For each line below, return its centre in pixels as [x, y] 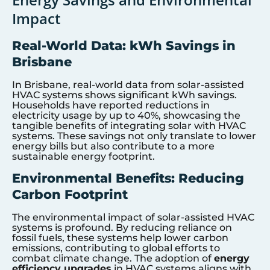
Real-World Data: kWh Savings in [124, 45]
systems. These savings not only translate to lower [134, 136]
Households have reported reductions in [111, 105]
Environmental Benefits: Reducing [128, 178]
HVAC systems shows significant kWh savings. [124, 95]
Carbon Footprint [70, 195]
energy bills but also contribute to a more [113, 146]
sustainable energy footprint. [83, 156]
